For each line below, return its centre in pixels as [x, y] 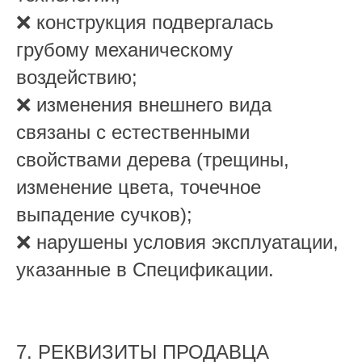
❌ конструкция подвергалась [145, 22]
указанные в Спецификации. [145, 269]
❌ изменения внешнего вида [144, 105]
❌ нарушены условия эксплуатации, [177, 242]
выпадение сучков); [104, 215]
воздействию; [77, 77]
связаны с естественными [133, 132]
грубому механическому [124, 50]
